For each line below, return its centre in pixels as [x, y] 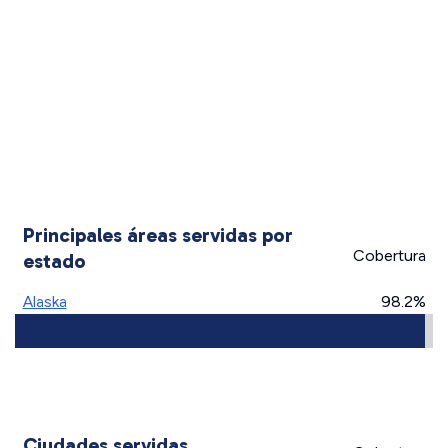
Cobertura [389, 255]
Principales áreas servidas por [157, 235]
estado [54, 261]
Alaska [44, 301]
